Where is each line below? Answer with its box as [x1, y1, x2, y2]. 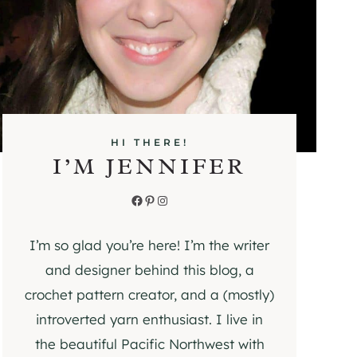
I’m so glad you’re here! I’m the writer [29, 237, 270, 254]
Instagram [155, 191, 167, 208]
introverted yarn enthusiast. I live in [36, 311, 264, 328]
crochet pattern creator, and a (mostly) [25, 286, 275, 304]
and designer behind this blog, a [45, 261, 254, 279]
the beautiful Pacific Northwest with [34, 335, 265, 353]
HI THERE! [110, 136, 189, 149]
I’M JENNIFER [53, 152, 247, 181]
